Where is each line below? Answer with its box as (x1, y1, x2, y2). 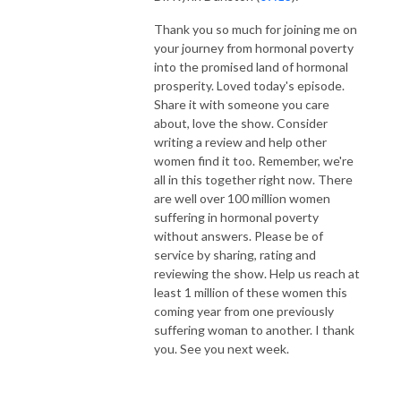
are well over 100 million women (154, 190, 330, 206)
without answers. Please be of (154, 227, 323, 243)
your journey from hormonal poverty (154, 39, 354, 55)
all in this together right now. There (154, 171, 353, 187)
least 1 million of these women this (154, 284, 347, 300)
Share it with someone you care (154, 96, 329, 112)
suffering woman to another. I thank (154, 321, 354, 337)
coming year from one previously (154, 303, 334, 319)
